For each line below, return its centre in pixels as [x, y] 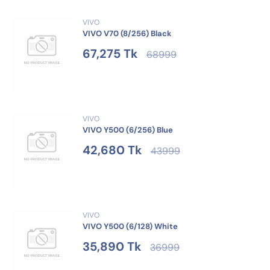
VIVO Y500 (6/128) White [130, 227]
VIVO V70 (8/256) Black [127, 34]
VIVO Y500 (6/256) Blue [128, 130]
